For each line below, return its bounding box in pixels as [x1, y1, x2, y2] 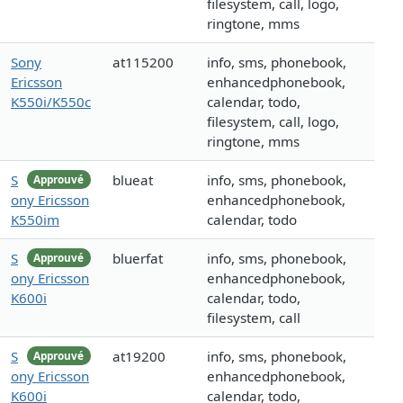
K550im [11, 210, 59, 229]
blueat [112, 171, 153, 190]
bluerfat [112, 249, 163, 268]
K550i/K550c [11, 93, 91, 112]
